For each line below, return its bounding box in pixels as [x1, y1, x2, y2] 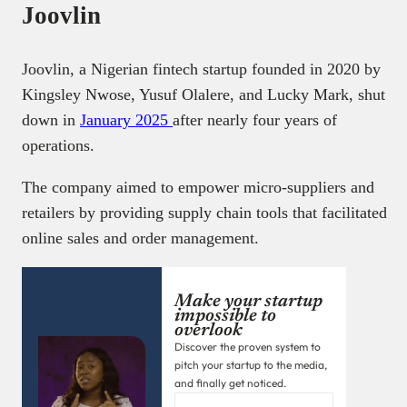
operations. [22, 135, 94, 154]
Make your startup [174, 292, 323, 311]
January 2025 [80, 110, 173, 129]
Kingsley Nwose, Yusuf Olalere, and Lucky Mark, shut [22, 84, 385, 104]
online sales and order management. [22, 228, 259, 247]
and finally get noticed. [174, 375, 286, 390]
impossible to [174, 306, 276, 325]
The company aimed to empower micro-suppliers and [22, 177, 374, 196]
